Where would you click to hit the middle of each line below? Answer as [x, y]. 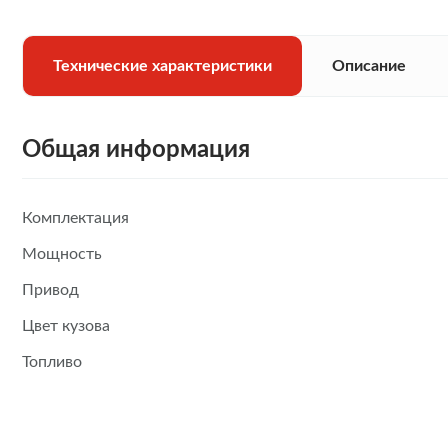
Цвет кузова [66, 326]
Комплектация [75, 218]
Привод [50, 290]
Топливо [52, 362]
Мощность [62, 254]
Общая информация [136, 150]
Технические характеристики [162, 66]
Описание [369, 66]
